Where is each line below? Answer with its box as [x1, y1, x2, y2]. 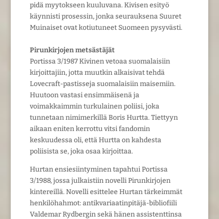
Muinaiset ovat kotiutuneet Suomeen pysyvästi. [29, 23, 182, 32]
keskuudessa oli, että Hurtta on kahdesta [29, 135, 161, 144]
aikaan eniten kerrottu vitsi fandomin [29, 124, 150, 133]
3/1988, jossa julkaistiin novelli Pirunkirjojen [29, 176, 171, 185]
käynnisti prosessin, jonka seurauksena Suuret [29, 12, 181, 21]
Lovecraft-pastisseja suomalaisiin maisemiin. [29, 79, 175, 88]
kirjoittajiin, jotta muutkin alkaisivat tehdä [29, 68, 165, 77]
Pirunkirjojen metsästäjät [29, 45, 115, 54]
